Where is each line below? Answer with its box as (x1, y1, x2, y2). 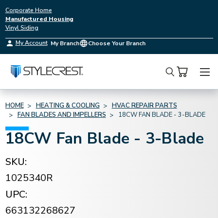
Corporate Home (5, 6, 52, 14)
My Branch (50, 39, 79, 47)
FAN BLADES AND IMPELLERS (17, 110, 106, 119)
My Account (15, 39, 48, 47)
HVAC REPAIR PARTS (111, 101, 177, 110)
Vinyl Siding (5, 24, 38, 32)
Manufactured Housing (5, 15, 73, 23)
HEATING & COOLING (36, 101, 100, 110)
